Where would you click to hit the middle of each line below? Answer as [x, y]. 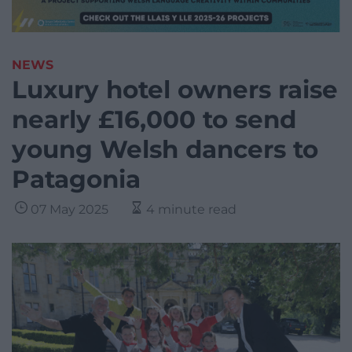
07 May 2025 [70, 210]
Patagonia [76, 180]
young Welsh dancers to [165, 150]
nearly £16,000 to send [154, 120]
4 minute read [191, 210]
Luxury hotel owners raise [175, 90]
